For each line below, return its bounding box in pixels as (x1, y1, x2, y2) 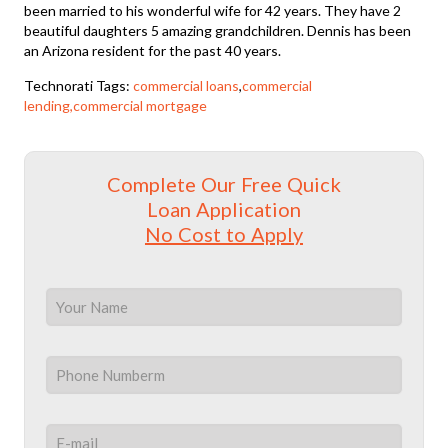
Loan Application (146, 196, 301, 221)
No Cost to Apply (144, 221, 303, 246)
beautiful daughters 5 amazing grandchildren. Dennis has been (24, 21, 412, 39)
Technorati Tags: (24, 76, 134, 94)
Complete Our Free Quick (106, 171, 341, 196)
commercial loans (133, 76, 240, 94)
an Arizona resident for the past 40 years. (24, 41, 282, 59)
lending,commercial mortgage (24, 96, 208, 114)
